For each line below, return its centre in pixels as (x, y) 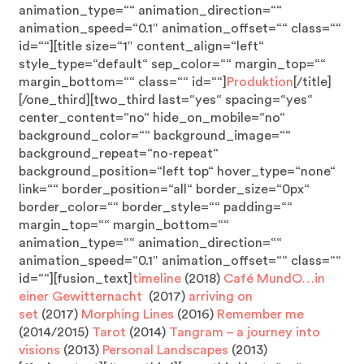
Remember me (261, 314)
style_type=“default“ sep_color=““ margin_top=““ (173, 64)
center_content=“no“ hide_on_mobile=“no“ (152, 118)
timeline (157, 279)
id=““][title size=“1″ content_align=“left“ (142, 46)
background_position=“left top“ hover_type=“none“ (178, 171)
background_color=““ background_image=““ (155, 136)
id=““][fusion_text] (76, 279)
